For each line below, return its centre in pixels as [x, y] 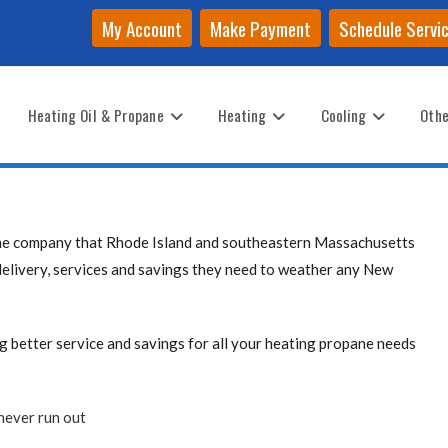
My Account [142, 28]
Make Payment [260, 28]
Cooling [343, 115]
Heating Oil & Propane [95, 115]
